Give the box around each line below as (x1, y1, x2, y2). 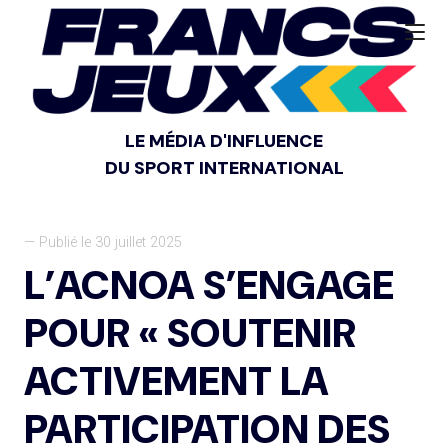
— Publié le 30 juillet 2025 (24, 234, 182, 252)
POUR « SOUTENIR (24, 307, 356, 360)
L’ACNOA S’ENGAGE (24, 259, 394, 312)
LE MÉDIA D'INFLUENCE (125, 128, 323, 153)
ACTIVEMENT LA (24, 355, 329, 408)
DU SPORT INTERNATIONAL (104, 155, 344, 180)
